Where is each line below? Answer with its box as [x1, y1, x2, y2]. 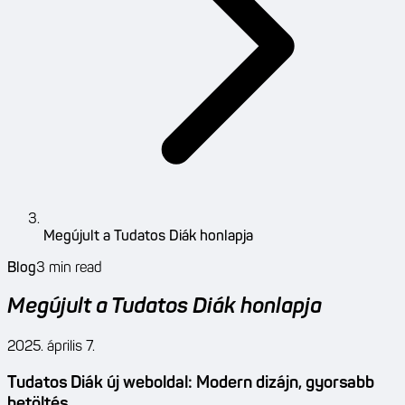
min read [45, 260, 102, 276]
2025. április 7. [7, 340, 95, 355]
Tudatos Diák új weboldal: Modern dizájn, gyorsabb [7, 375, 374, 393]
